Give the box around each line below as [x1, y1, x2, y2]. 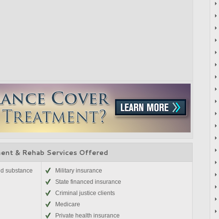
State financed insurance [55, 178, 121, 185]
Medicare [55, 201, 80, 208]
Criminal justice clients [55, 190, 115, 197]
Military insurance [55, 167, 102, 174]
